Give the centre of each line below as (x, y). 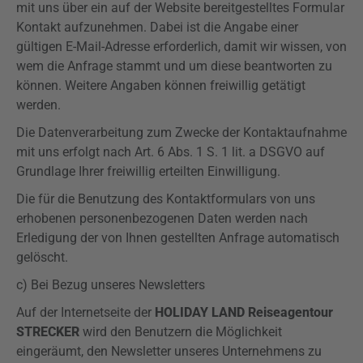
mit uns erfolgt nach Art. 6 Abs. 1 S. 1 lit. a (138, 152)
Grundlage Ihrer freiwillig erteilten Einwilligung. (148, 171)
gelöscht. (42, 257)
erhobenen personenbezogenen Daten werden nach (162, 218)
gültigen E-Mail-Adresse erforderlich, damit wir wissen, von (181, 47)
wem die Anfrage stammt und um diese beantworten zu (174, 66)
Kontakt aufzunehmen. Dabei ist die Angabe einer (157, 27)
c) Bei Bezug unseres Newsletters (111, 285)
